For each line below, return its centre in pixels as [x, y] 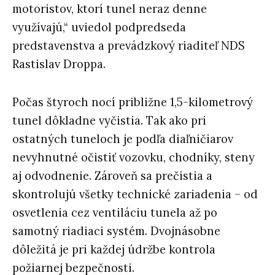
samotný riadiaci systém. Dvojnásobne [116, 231]
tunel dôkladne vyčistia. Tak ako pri [109, 120]
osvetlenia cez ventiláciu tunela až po [115, 212]
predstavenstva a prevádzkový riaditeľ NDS [129, 45]
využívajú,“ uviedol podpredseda [99, 27]
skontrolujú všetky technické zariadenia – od [135, 194]
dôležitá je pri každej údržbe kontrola [114, 249]
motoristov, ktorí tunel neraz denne [110, 9]
